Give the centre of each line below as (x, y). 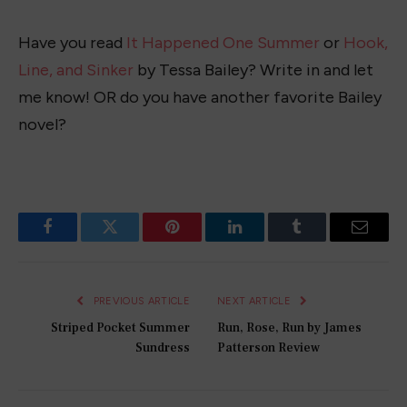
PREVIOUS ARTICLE (140, 302)
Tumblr (320, 240)
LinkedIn (263, 240)
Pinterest (200, 240)
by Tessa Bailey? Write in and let (253, 69)
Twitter (132, 240)
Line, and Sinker (76, 69)
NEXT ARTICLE (256, 302)
